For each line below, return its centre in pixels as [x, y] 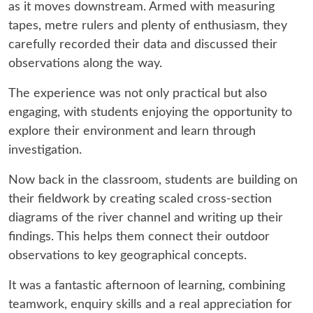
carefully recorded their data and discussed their [143, 45]
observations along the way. [85, 64]
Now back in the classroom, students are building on [153, 181]
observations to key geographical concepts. [128, 256]
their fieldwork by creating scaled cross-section [140, 199]
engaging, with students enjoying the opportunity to [150, 113]
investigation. [45, 151]
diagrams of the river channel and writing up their [146, 218]
